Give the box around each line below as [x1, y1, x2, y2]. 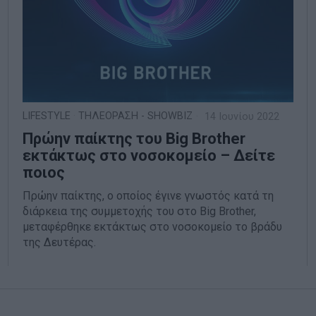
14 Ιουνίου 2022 [202, 111, 280, 123]
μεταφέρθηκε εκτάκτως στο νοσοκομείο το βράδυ [23, 220, 283, 234]
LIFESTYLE [23, 110, 71, 123]
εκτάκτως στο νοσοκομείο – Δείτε [23, 147, 276, 165]
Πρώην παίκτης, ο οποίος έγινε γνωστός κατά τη [23, 189, 274, 203]
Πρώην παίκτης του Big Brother [23, 130, 246, 148]
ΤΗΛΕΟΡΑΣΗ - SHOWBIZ [78, 110, 193, 123]
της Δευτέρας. [23, 236, 97, 250]
